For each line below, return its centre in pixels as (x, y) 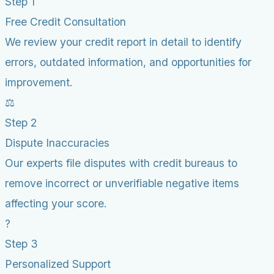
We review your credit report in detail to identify (123, 42)
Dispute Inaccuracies (57, 143)
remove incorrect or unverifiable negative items (122, 183)
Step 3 (21, 243)
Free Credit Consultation (65, 21)
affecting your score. (56, 203)
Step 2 (21, 122)
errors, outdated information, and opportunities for (128, 62)
